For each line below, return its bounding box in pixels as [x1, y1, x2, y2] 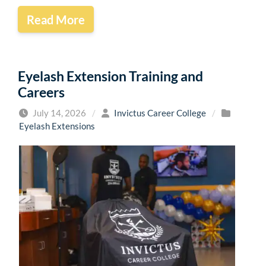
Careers [18, 84, 65, 101]
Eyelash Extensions [19, 121, 95, 132]
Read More [27, 12, 85, 27]
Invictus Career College [114, 107, 206, 119]
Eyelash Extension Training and [18, 68, 203, 85]
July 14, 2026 [31, 107, 86, 119]
